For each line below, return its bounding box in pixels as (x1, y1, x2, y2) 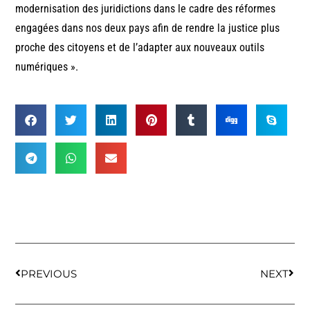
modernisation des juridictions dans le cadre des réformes (15, 1, 276, 15)
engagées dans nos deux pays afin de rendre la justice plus (15, 21, 280, 35)
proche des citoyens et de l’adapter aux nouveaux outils (15, 40, 265, 54)
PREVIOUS (21, 266, 77, 280)
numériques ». (15, 60, 79, 73)
